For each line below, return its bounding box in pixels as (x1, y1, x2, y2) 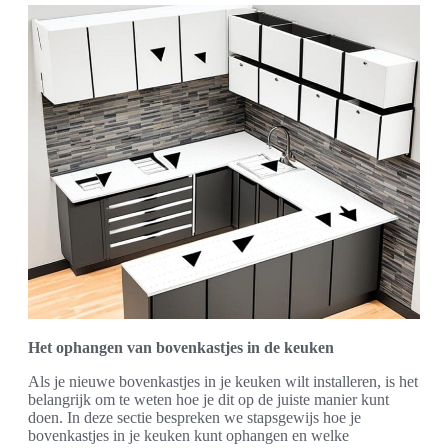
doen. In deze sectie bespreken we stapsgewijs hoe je (28, 408, 361, 426)
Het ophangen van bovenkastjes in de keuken (28, 338, 334, 356)
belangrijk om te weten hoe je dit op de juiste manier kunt (28, 390, 389, 408)
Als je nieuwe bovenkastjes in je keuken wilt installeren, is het (28, 372, 418, 390)
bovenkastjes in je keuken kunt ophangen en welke (28, 426, 349, 444)
